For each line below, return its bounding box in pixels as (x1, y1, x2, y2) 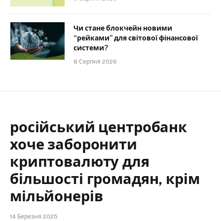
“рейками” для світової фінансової (74, 34, 198, 42)
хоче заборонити (10, 136, 137, 153)
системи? (74, 44, 108, 52)
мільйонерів (10, 187, 103, 205)
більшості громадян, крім (10, 170, 200, 188)
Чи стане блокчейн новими (74, 24, 172, 33)
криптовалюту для (10, 153, 149, 171)
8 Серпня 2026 (74, 58, 117, 66)
